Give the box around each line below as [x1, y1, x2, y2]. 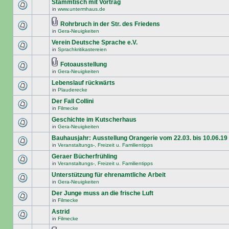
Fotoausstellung [60, 61, 107, 68]
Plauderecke [58, 87, 87, 93]
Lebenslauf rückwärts [52, 79, 115, 86]
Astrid [52, 208, 70, 215]
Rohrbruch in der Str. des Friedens [60, 20, 160, 28]
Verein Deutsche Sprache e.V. [52, 39, 138, 46]
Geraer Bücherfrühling [52, 153, 117, 160]
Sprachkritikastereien [58, 47, 107, 52]
